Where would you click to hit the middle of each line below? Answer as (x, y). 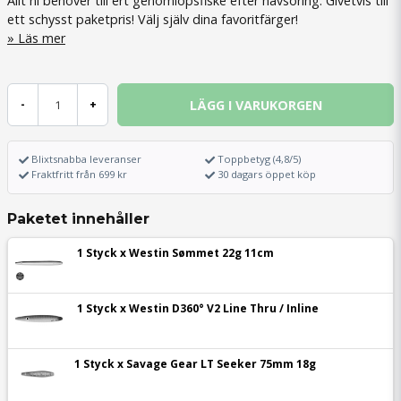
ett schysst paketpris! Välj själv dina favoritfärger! (153, 19)
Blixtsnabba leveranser (86, 159)
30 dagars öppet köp (267, 175)
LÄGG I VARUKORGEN (256, 105)
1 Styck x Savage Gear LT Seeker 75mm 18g (195, 364)
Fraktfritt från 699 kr (79, 175)
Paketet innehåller (78, 219)
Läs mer (42, 38)
